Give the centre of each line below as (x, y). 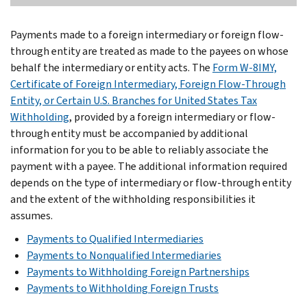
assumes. (32, 215)
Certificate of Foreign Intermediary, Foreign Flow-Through (148, 84)
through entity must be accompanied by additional (129, 133)
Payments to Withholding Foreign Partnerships (138, 271)
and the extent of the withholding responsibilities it (133, 199)
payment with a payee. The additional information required (149, 166)
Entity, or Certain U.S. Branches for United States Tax (134, 100)
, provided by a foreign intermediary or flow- (172, 116)
